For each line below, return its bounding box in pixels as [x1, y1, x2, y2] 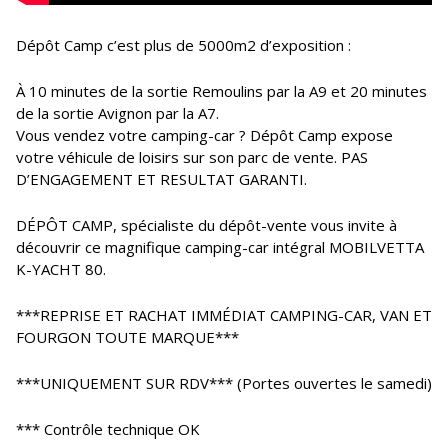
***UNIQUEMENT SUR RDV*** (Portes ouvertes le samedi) [16, 373, 432, 393]
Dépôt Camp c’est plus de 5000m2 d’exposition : [16, 35, 351, 55]
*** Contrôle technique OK [16, 419, 200, 439]
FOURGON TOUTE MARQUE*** [16, 327, 239, 347]
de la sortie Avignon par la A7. [16, 103, 219, 123]
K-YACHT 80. [16, 259, 106, 279]
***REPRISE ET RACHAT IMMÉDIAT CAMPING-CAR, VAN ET [16, 305, 432, 325]
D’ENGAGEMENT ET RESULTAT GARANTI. [16, 169, 307, 189]
